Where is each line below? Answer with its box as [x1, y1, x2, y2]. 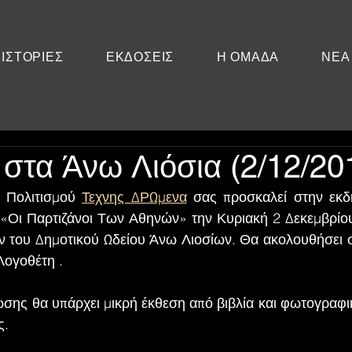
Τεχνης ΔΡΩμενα [82, 188, 187, 206]
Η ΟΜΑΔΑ [216, 49, 280, 64]
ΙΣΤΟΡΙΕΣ [2, 49, 64, 64]
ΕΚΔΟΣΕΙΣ [105, 49, 174, 64]
